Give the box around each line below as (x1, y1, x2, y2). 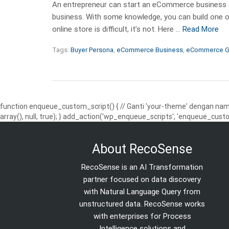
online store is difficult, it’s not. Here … (52, 24, 182, 34)
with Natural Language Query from (84, 187, 201, 196)
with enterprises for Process (93, 211, 191, 221)
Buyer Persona (71, 45, 113, 54)
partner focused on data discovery (83, 174, 201, 184)
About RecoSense (92, 141, 193, 156)
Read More (182, 24, 219, 34)
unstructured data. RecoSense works (79, 199, 205, 209)
